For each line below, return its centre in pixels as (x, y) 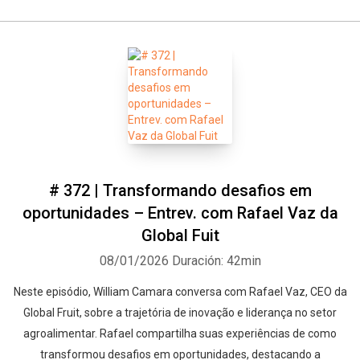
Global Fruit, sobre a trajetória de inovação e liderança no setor (180, 313)
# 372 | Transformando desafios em (180, 190)
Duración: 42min (216, 261)
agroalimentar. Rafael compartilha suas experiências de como (180, 333)
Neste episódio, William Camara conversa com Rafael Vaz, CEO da (180, 292)
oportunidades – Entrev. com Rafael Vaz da (180, 213)
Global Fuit (180, 235)
